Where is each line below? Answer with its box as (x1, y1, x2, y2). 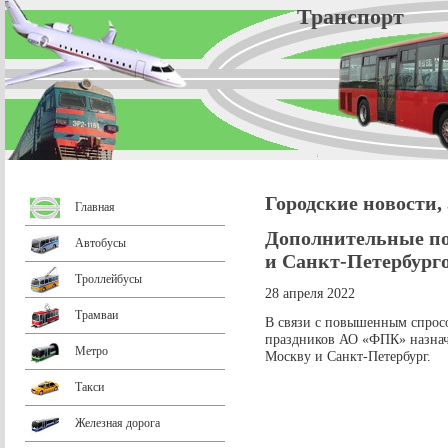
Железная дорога (75, 416, 160, 430)
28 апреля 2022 (265, 285, 355, 302)
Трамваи (75, 308, 118, 322)
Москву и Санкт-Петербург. (265, 348, 431, 365)
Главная (75, 200, 115, 214)
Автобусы (75, 236, 126, 250)
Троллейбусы (75, 272, 142, 286)
